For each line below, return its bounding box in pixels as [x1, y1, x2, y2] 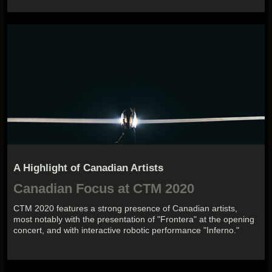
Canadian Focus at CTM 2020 [13, 180, 195, 196]
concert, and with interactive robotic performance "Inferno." [13, 225, 240, 235]
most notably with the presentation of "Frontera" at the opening [13, 214, 255, 224]
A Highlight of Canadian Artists [13, 162, 164, 174]
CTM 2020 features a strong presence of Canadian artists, [13, 203, 238, 213]
